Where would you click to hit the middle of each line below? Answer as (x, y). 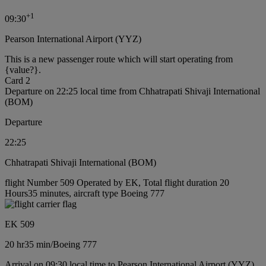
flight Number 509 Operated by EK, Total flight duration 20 (117, 183)
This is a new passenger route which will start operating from (119, 59)
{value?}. (23, 70)
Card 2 (18, 80)
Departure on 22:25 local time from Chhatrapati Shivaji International (132, 91)
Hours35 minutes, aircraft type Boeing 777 (85, 193)
